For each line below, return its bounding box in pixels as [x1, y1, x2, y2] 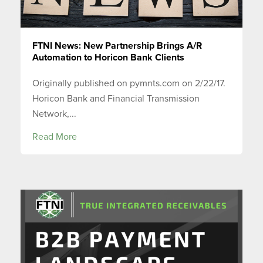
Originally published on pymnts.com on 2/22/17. [32, 77, 225, 90]
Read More [32, 131, 77, 143]
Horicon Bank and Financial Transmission [32, 93, 200, 105]
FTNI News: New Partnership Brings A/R [32, 39, 202, 52]
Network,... [32, 108, 76, 120]
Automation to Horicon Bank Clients [32, 51, 184, 63]
